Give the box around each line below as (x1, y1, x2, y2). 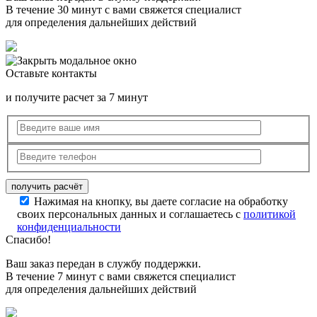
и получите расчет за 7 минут (6, 91, 148, 103)
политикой (243, 207, 296, 220)
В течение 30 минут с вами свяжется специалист (6, 3, 241, 16)
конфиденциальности (17, 220, 121, 233)
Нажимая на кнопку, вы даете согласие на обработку (34, 195, 288, 207)
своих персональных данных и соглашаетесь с (17, 207, 243, 220)
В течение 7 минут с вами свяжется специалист (6, 270, 236, 282)
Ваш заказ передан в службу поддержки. (6, 257, 201, 270)
